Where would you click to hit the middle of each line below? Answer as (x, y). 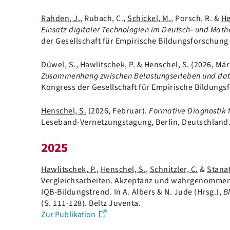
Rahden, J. (61, 18)
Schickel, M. (149, 18)
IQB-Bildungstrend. (78, 192)
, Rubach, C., (104, 18)
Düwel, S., (61, 65)
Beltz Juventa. (115, 203)
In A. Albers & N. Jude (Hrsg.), (168, 192)
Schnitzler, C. (174, 169)
